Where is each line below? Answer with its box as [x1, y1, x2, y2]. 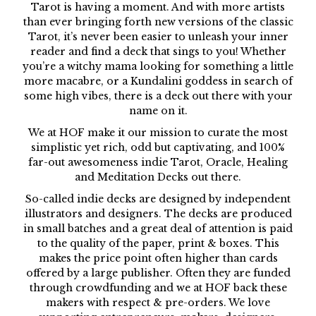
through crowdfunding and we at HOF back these [29, 281, 287, 294]
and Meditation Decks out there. [75, 171, 241, 183]
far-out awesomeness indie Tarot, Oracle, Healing [28, 156, 288, 169]
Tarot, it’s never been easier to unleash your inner [28, 30, 288, 43]
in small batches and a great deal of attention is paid [23, 222, 293, 235]
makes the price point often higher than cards [38, 252, 278, 265]
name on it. [128, 104, 188, 117]
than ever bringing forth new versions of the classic [23, 16, 293, 28]
